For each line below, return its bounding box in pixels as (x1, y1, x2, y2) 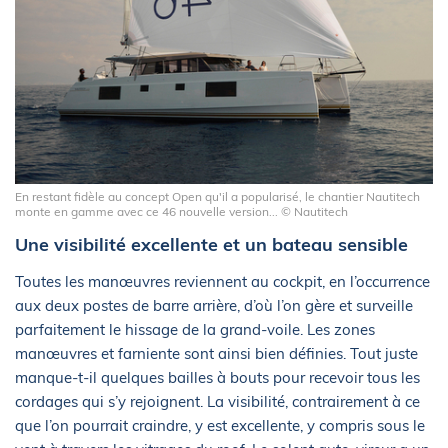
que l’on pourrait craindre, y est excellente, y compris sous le (15, 416, 425, 435)
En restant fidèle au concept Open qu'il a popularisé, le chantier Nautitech (15, 189, 420, 205)
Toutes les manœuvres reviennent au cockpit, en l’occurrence (15, 272, 430, 291)
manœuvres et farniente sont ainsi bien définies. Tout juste (15, 344, 418, 363)
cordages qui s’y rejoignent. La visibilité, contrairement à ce (15, 392, 420, 411)
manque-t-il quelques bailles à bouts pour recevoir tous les (15, 368, 420, 387)
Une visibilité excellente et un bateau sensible (15, 233, 408, 256)
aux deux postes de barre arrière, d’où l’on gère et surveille (15, 296, 413, 315)
